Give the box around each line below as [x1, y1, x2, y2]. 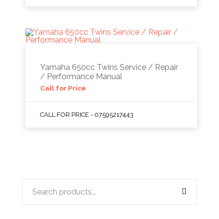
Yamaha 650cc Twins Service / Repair [40, 63, 178, 72]
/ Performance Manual [40, 72, 123, 81]
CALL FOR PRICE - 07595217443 [40, 111, 134, 118]
